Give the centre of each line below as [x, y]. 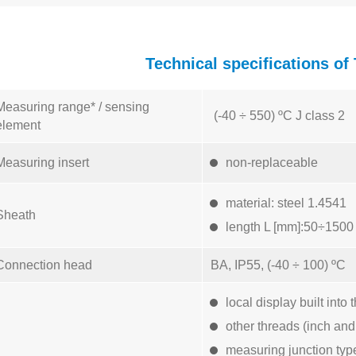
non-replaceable [272, 163]
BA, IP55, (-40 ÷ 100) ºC [278, 265]
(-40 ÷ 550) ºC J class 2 [278, 116]
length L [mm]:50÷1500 [290, 227]
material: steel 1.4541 [286, 203]
